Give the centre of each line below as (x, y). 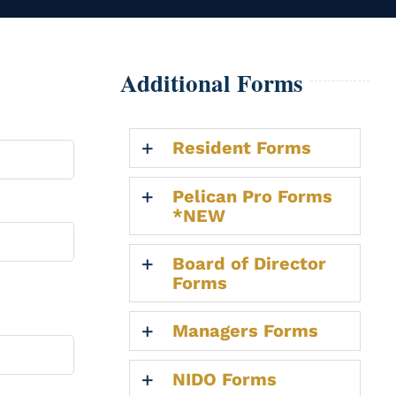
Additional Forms (211, 82)
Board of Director (249, 263)
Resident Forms (241, 147)
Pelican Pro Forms (252, 196)
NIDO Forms (224, 379)
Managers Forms (245, 330)
